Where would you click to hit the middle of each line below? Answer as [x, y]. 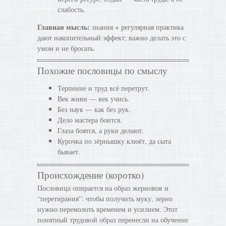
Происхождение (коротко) [91, 175]
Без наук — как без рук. [94, 109]
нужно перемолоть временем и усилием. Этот [107, 209]
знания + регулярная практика [137, 27]
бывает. [69, 152]
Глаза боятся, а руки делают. [101, 130]
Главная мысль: [64, 27]
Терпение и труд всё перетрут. [104, 88]
